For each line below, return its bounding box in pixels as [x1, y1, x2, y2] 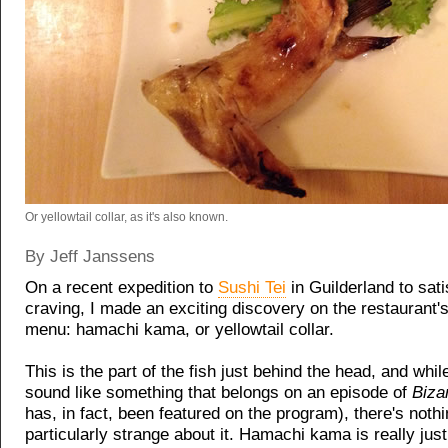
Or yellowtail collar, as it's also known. [25, 211, 228, 223]
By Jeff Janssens [25, 247, 155, 266]
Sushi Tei [218, 278, 286, 297]
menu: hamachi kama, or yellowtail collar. [25, 320, 334, 339]
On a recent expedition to [25, 278, 218, 297]
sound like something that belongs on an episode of [25, 383, 412, 402]
